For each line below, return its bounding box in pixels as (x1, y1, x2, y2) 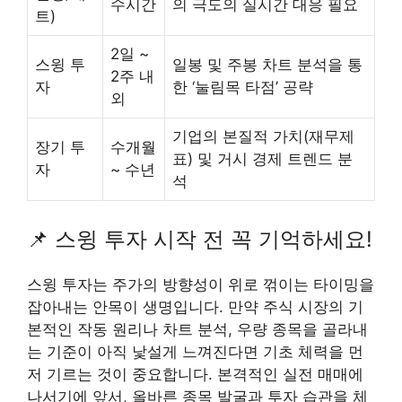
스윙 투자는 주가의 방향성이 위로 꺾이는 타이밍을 (27, 275, 374, 294)
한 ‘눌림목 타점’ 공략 (172, 77, 313, 96)
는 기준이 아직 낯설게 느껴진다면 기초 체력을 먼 (27, 343, 363, 362)
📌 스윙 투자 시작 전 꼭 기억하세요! (27, 226, 372, 253)
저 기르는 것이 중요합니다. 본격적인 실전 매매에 (27, 365, 363, 384)
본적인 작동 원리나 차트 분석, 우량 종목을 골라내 (27, 320, 368, 339)
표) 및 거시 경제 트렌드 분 (172, 149, 353, 168)
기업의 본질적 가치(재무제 (172, 127, 354, 145)
